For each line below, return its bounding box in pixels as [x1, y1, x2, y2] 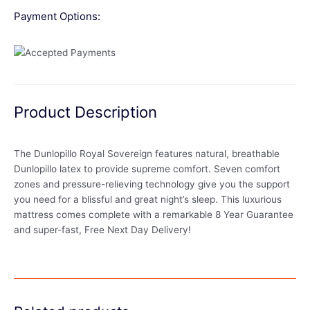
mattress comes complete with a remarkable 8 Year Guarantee [14, 209, 293, 221]
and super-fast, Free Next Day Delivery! [14, 224, 191, 236]
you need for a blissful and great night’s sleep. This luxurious [14, 194, 282, 206]
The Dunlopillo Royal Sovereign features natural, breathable [14, 148, 280, 160]
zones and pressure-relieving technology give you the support [14, 179, 290, 190]
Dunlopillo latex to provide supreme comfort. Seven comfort [14, 163, 280, 175]
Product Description [14, 102, 157, 121]
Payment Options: [14, 10, 100, 24]
